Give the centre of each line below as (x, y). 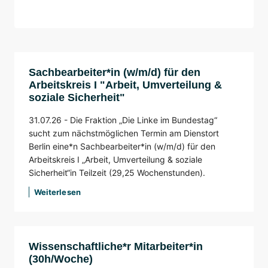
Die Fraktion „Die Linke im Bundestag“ (144, 120)
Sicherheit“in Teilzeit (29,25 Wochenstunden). (117, 173)
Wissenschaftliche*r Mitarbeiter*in (116, 247)
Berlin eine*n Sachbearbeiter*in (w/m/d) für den (122, 147)
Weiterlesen (57, 192)
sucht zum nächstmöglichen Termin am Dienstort (124, 133)
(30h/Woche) (61, 259)
